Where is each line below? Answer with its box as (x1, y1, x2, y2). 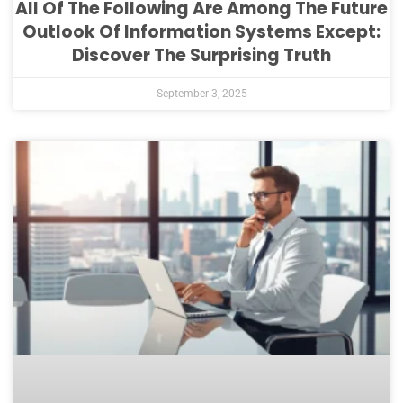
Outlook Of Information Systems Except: (22, 19, 381, 44)
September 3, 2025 (156, 86, 247, 100)
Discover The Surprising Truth (72, 42, 331, 67)
